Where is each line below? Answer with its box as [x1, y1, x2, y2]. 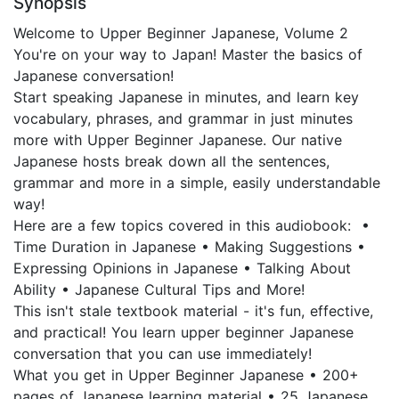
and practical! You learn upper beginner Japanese [13, 323, 354, 342]
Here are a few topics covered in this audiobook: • [13, 216, 370, 235]
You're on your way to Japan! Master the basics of [13, 45, 362, 64]
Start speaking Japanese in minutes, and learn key [13, 88, 359, 107]
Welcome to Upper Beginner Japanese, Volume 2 [13, 24, 348, 43]
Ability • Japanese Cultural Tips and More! [13, 281, 305, 299]
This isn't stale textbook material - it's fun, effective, [13, 302, 373, 321]
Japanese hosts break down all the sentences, [13, 152, 330, 171]
